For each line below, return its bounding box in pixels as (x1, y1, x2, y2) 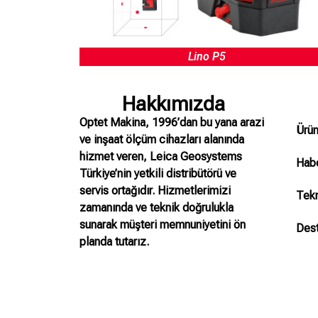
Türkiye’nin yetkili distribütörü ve (79, 166, 236, 180)
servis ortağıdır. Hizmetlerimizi (79, 183, 231, 197)
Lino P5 (188, 49, 226, 63)
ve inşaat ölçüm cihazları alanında (79, 132, 244, 146)
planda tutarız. (79, 234, 149, 248)
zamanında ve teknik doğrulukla (79, 200, 234, 214)
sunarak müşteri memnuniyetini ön (79, 217, 246, 231)
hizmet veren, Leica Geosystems (79, 149, 242, 163)
